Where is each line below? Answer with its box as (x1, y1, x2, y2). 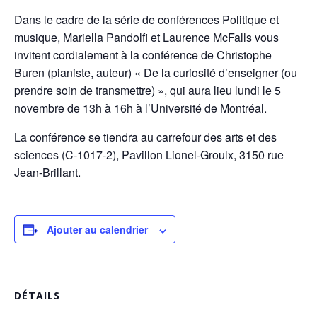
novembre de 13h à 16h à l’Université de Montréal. (14, 100, 267, 117)
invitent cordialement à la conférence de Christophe (14, 47, 272, 64)
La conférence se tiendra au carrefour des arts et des (14, 129, 277, 146)
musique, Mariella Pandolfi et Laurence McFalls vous (14, 29, 279, 46)
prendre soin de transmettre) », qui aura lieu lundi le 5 (14, 82, 281, 99)
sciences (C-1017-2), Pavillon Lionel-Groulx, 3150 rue (14, 146, 284, 163)
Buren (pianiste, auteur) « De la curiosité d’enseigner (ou (14, 64, 297, 81)
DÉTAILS (14, 289, 60, 303)
